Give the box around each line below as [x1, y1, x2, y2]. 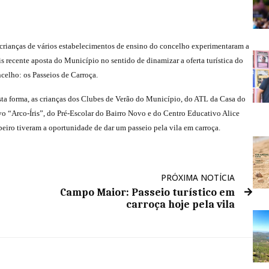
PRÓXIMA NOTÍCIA [161, 172, 235, 184]
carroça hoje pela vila [126, 198, 235, 211]
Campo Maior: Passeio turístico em [60, 186, 235, 199]
